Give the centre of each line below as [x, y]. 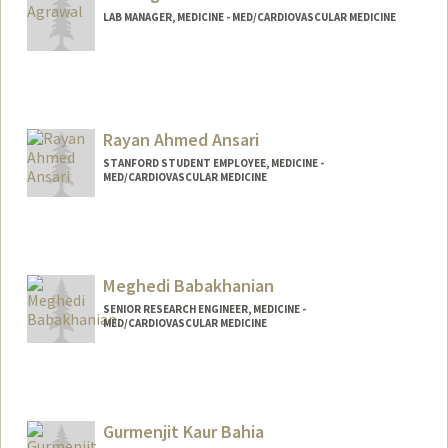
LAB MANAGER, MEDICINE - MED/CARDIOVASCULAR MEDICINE [249, 17]
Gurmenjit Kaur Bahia [183, 431]
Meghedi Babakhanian [188, 285]
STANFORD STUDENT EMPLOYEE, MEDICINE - [213, 163]
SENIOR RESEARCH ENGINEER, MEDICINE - [204, 308]
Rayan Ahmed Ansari [180, 140]
